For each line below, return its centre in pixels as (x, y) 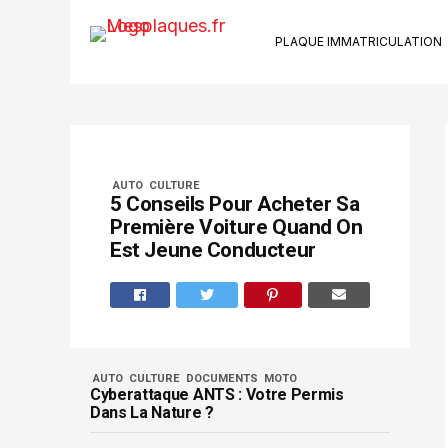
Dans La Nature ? (152, 412)
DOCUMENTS (222, 378)
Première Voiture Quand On (236, 227)
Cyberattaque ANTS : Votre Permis (217, 394)
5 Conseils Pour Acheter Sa (235, 204)
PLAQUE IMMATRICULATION (358, 41)
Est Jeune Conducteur (213, 250)
